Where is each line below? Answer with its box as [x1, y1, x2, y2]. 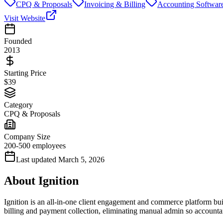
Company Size [4, 132, 50, 141]
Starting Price [4, 68, 46, 77]
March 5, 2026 [58, 155, 105, 164]
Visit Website [4, 13, 45, 22]
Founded [4, 36, 32, 45]
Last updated [16, 155, 56, 164]
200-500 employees [4, 141, 66, 150]
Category [4, 100, 33, 109]
